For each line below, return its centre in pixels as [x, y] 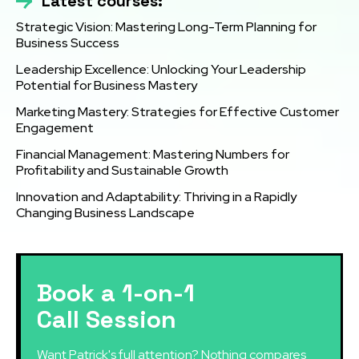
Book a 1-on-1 [116, 292]
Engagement [55, 127]
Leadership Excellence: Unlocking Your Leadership [161, 69]
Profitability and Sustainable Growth [122, 170]
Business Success [68, 42]
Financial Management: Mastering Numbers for [153, 154]
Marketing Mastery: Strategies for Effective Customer [177, 111]
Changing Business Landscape [105, 212]
